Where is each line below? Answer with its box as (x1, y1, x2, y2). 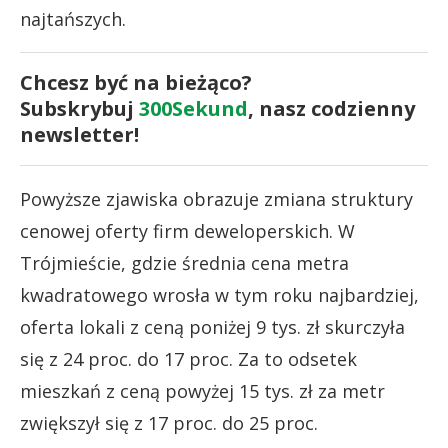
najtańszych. (20, 6, 126, 31)
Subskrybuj (20, 94, 139, 122)
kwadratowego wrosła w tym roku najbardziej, (20, 282, 419, 307)
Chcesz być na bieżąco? (20, 68, 252, 96)
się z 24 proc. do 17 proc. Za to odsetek (20, 346, 357, 371)
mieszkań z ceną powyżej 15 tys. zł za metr (20, 378, 385, 403)
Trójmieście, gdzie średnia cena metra (20, 250, 349, 275)
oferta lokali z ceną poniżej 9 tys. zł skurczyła (20, 314, 405, 339)
